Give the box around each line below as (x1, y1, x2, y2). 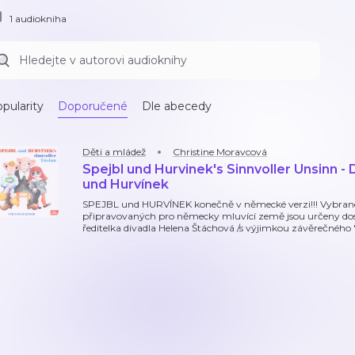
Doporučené (58, 99, 128, 113)
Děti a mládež (82, 146, 146, 158)
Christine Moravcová (173, 146, 267, 158)
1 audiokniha (10, 12, 67, 25)
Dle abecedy (142, 99, 212, 113)
